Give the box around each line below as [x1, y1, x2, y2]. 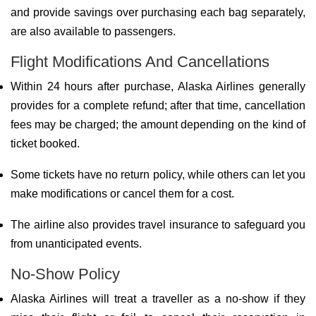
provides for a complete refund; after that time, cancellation [11, 99, 305, 111]
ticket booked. [11, 138, 80, 150]
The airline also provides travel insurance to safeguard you [11, 219, 305, 231]
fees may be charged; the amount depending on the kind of [11, 119, 305, 130]
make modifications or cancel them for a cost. [11, 188, 234, 200]
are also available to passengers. [11, 25, 176, 37]
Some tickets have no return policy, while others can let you [11, 169, 305, 181]
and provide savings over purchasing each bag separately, [11, 6, 305, 18]
